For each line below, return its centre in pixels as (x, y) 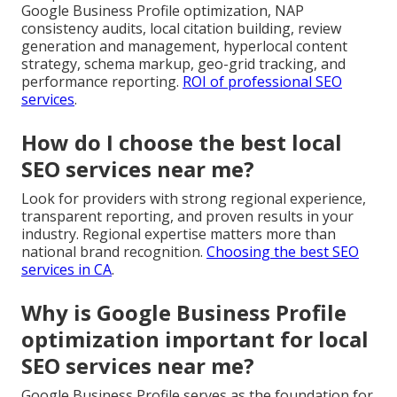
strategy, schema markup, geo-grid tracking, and (183, 64)
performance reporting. (102, 82)
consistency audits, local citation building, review (181, 29)
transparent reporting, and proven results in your (187, 217)
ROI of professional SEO (262, 82)
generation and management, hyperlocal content (184, 47)
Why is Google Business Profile (184, 313)
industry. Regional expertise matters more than (179, 234)
